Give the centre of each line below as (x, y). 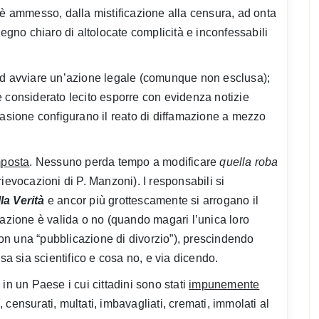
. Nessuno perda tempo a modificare (125, 162)
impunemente (224, 284)
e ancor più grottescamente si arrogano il (152, 200)
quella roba (249, 162)
